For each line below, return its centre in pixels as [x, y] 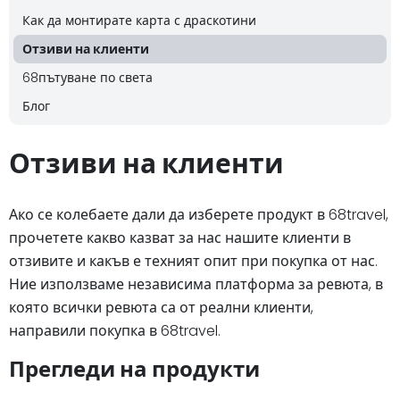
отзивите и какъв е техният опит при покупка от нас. [193, 261]
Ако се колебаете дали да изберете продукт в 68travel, [199, 214]
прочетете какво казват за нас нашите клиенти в [180, 237]
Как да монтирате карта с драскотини [139, 20]
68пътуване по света [87, 77]
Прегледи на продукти [134, 369]
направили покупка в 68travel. [115, 330]
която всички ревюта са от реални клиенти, [161, 307]
